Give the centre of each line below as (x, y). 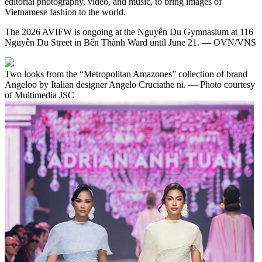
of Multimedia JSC (39, 95)
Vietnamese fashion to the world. (65, 12)
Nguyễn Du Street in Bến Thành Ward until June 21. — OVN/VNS (130, 42)
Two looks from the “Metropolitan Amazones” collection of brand (126, 74)
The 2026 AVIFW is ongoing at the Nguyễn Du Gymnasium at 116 (129, 32)
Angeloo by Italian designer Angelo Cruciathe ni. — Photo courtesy (130, 84)
